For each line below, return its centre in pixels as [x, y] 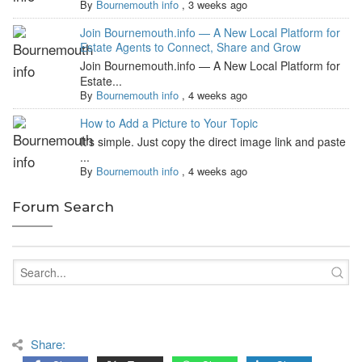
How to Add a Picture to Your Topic [169, 123]
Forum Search [63, 207]
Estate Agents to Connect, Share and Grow [191, 47]
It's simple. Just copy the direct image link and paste [213, 142]
